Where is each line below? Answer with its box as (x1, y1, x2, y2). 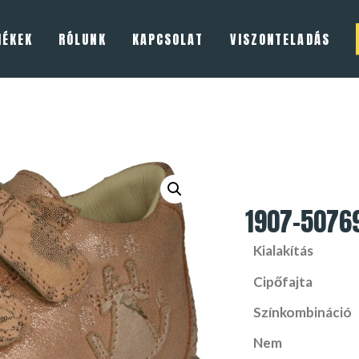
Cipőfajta (252, 272, 313, 290)
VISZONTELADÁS (229, 29, 330, 49)
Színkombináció (252, 304, 352, 321)
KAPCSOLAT (131, 29, 204, 49)
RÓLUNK (58, 29, 107, 49)
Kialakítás (252, 242, 313, 260)
